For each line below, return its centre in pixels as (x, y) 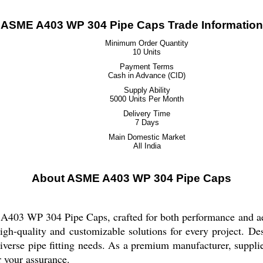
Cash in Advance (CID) (147, 75)
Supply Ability (147, 90)
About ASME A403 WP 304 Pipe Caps (131, 178)
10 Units (147, 52)
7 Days (147, 122)
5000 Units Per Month (147, 99)
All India (147, 146)
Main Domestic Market (147, 137)
